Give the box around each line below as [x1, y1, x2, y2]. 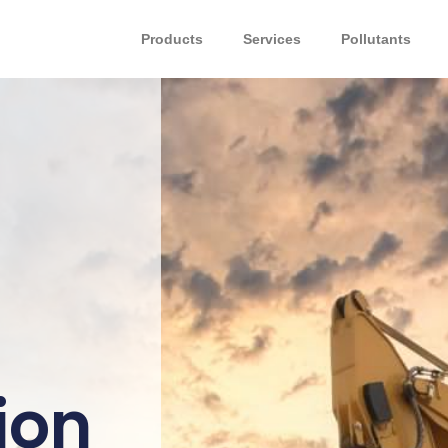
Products [140, 31, 203, 47]
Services [242, 31, 301, 47]
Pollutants [340, 31, 411, 47]
